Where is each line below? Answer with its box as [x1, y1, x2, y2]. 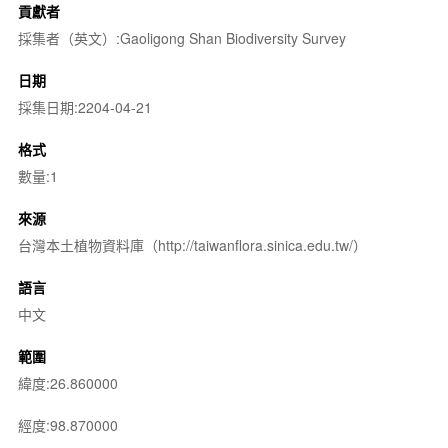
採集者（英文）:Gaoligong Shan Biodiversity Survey [17, 27, 346, 48]
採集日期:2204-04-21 [17, 96, 152, 117]
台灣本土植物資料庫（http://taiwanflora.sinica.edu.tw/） [17, 234, 367, 255]
